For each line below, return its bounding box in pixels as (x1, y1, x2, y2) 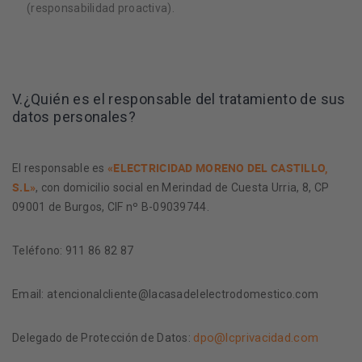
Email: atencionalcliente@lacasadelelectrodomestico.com (12, 288, 319, 301)
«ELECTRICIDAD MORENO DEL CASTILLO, (107, 160, 328, 175)
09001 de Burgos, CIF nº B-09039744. (12, 200, 209, 213)
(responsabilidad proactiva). (27, 2, 175, 15)
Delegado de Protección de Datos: (12, 331, 194, 344)
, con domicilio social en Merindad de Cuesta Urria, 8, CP (36, 181, 330, 194)
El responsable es (12, 162, 108, 175)
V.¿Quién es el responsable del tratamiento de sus (12, 90, 346, 107)
